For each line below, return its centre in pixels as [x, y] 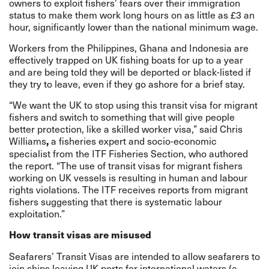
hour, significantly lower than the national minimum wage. [134, 26]
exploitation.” [37, 213]
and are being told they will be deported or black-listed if [130, 71]
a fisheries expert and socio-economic [133, 141]
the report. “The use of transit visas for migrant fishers [126, 165]
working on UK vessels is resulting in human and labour [128, 177]
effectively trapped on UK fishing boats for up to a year [126, 59]
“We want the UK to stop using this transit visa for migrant [133, 104]
